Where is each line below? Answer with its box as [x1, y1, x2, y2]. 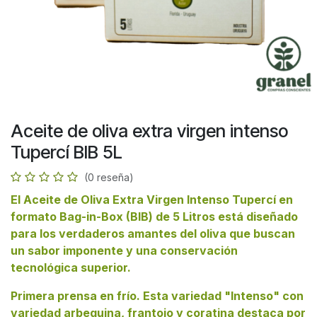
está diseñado [215, 209, 298, 224]
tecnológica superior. [11, 260, 134, 275]
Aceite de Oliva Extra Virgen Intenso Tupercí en [23, 192, 293, 207]
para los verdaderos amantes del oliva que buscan [11, 226, 295, 241]
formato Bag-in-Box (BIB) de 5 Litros [11, 209, 215, 224]
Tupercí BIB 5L [11, 141, 122, 163]
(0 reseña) [84, 171, 134, 183]
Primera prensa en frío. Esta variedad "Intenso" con [11, 288, 304, 303]
